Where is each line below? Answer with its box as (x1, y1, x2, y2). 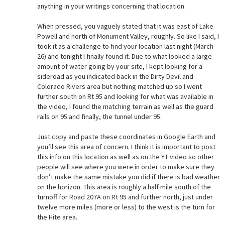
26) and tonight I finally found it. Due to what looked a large (37, 51, 212, 61)
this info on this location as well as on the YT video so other (37, 152, 214, 161)
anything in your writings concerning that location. (37, 1, 186, 11)
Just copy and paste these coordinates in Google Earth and (37, 132, 215, 141)
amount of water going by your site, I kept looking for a (37, 61, 202, 71)
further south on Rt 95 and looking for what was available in (37, 91, 213, 101)
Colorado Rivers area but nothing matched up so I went (37, 81, 202, 91)
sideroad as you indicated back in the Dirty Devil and (37, 71, 193, 81)
